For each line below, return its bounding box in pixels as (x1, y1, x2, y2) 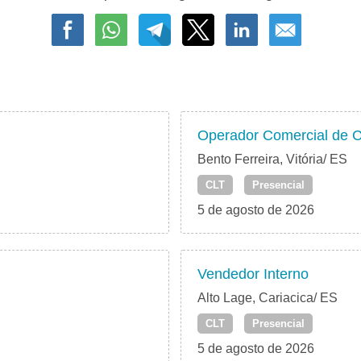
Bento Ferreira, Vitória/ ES (197, 152, 347, 167)
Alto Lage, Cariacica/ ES (197, 291, 338, 305)
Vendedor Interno (197, 266, 309, 283)
